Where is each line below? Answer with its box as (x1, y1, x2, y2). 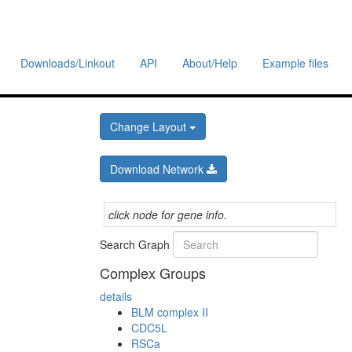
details (100, 288, 132, 304)
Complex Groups (100, 262, 206, 283)
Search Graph (100, 236, 173, 252)
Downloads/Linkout (20, 55, 115, 71)
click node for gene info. (108, 207, 227, 222)
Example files (262, 55, 328, 71)
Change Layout (110, 119, 189, 134)
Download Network (110, 161, 207, 177)
